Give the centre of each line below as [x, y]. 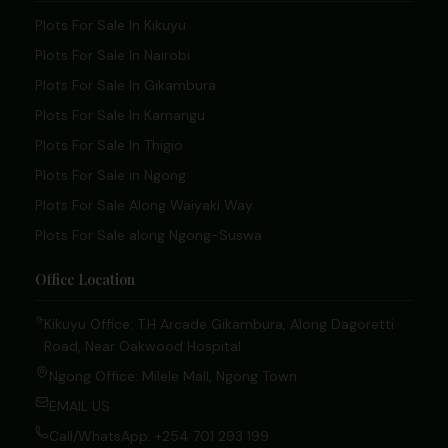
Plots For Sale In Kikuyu [110, 24]
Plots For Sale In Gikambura [125, 84]
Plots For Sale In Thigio [108, 144]
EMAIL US [79, 405]
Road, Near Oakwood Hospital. [144, 345]
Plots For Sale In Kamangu [119, 114]
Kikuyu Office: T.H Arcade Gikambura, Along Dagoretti [219, 323]
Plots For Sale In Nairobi [112, 54]
